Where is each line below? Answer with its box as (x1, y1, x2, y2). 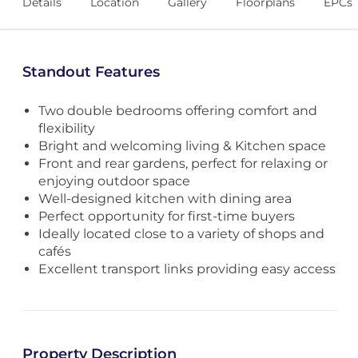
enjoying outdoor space (38, 173, 190, 189)
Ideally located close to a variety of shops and (38, 226, 324, 241)
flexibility (38, 121, 95, 136)
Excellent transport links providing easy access (38, 261, 336, 276)
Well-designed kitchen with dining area (38, 191, 292, 206)
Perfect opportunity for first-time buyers (38, 209, 295, 224)
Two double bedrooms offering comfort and (38, 103, 317, 118)
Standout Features (22, 63, 160, 81)
